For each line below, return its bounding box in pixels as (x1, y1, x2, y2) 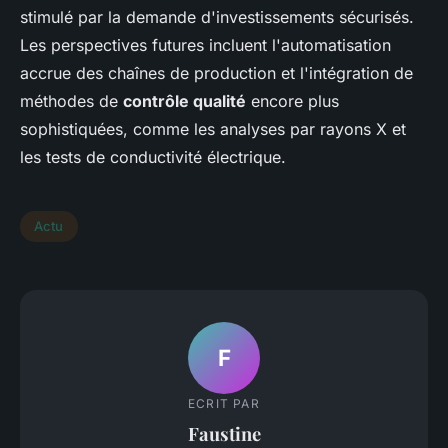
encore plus (246, 90, 339, 111)
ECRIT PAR (188, 396, 260, 412)
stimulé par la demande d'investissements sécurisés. (20, 6, 414, 27)
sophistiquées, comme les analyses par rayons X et (20, 118, 406, 139)
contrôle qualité (123, 90, 246, 111)
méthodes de (20, 90, 123, 111)
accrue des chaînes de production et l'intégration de (20, 62, 413, 83)
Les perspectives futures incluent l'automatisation (20, 34, 391, 55)
